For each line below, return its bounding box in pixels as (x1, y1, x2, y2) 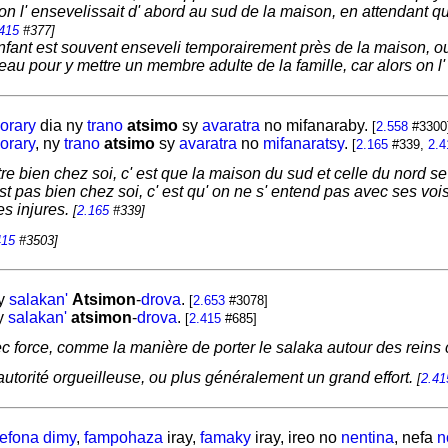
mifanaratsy (262, 135, 344, 152)
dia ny (35, 117, 87, 134)
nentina (340, 429, 394, 446)
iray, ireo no (250, 429, 341, 446)
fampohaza (83, 429, 163, 446)
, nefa (393, 429, 437, 446)
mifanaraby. (285, 117, 372, 134)
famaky (199, 429, 251, 446)
